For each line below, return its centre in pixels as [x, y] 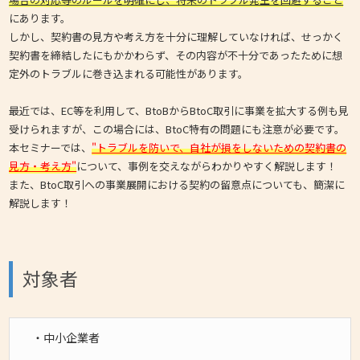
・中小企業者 [66, 338]
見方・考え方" [43, 166]
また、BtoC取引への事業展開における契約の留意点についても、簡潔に [177, 184]
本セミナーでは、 [51, 147]
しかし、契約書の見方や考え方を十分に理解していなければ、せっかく [176, 36]
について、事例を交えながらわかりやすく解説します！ [207, 166]
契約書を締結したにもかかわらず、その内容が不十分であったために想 [176, 55]
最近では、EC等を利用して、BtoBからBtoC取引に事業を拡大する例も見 [179, 110]
